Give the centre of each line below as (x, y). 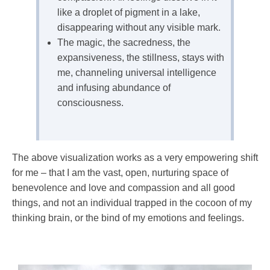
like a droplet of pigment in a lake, (129, 12)
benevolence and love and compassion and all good (124, 187)
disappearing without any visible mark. (139, 27)
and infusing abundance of (114, 87)
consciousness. (90, 102)
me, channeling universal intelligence (137, 72)
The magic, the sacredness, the (124, 42)
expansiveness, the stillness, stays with (141, 57)
